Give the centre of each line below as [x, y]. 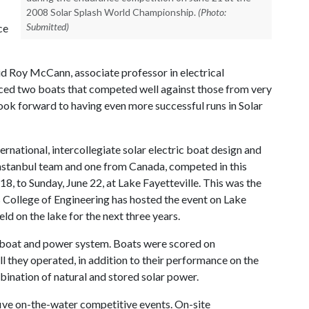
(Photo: [212, 12]
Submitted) [48, 27]
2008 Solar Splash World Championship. [111, 12]
